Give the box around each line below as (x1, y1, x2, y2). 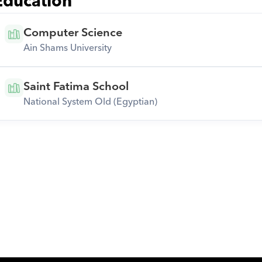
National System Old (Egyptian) (23, 94, 157, 110)
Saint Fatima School (23, 77, 129, 96)
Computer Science (23, 23, 122, 43)
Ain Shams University (23, 40, 112, 56)
